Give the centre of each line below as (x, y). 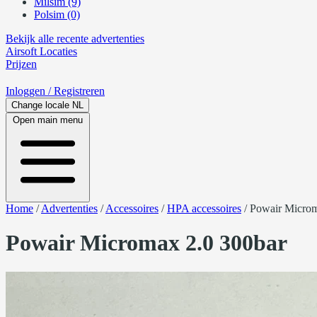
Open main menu (48, 120)
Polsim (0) (57, 15)
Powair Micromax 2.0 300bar (146, 243)
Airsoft (21, 51)
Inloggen (27, 91)
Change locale (40, 105)
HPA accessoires (204, 208)
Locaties (57, 51)
